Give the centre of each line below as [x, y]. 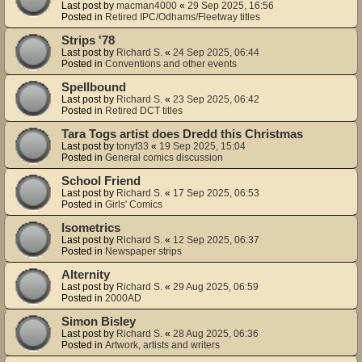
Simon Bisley [99, 321]
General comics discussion [164, 157]
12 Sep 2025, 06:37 [216, 240]
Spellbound [94, 87]
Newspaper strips [143, 251]
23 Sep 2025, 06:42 [216, 99]
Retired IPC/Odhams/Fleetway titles [183, 17]
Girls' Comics [134, 204]
